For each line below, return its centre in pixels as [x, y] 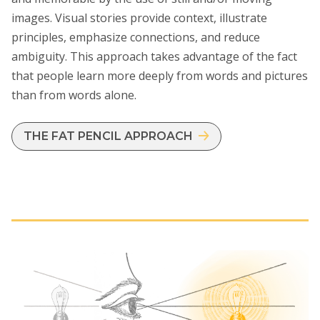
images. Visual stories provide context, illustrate [139, 17]
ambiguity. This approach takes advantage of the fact [154, 56]
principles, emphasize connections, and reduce [136, 37]
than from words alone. [74, 95]
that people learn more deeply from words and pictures [160, 75]
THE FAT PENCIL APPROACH [108, 136]
